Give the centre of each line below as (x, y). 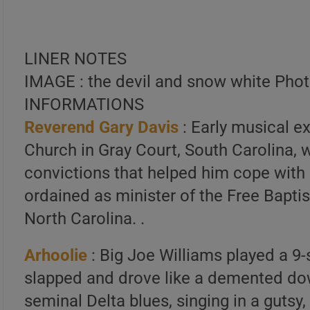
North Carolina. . (85, 219)
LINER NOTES (76, 59)
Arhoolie (56, 255)
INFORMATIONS (84, 104)
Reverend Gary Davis (102, 127)
